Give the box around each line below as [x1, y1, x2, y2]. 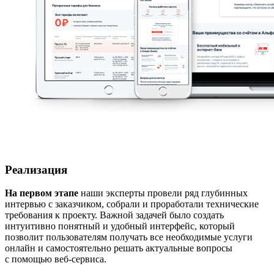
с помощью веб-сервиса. [5, 254, 106, 265]
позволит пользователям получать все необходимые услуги [5, 232, 253, 243]
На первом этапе [5, 188, 78, 199]
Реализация [5, 163, 67, 176]
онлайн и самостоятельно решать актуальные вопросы [5, 243, 232, 254]
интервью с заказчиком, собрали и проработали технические [5, 199, 259, 210]
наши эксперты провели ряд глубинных [78, 188, 248, 199]
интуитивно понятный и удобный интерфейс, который [5, 221, 235, 232]
